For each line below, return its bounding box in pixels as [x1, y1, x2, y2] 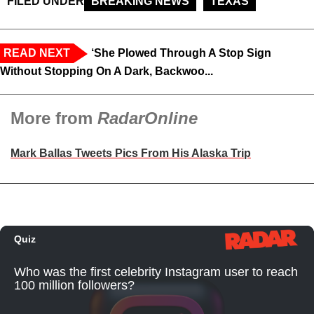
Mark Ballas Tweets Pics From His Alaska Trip [11, 147, 251, 160]
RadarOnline [97, 109, 198, 128]
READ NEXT [4, 47, 70, 60]
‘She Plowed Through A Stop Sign [91, 47, 271, 60]
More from [11, 109, 97, 128]
